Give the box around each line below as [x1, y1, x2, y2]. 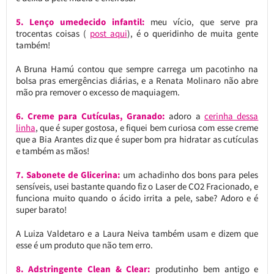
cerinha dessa [204, 109, 259, 122]
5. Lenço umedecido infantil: [15, 15, 145, 28]
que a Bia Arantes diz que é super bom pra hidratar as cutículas [15, 133, 259, 145]
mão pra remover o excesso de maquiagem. [15, 86, 180, 98]
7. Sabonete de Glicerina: [15, 168, 121, 180]
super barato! [15, 203, 67, 215]
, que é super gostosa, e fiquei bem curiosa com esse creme [35, 121, 259, 133]
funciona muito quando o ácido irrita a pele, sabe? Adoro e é [15, 191, 259, 204]
